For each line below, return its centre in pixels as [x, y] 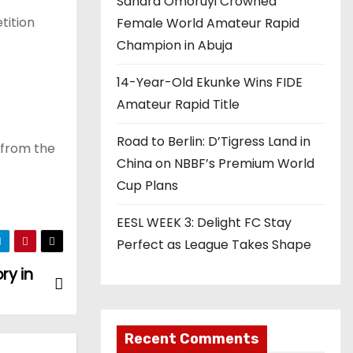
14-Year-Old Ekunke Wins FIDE [210, 82]
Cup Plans [147, 186]
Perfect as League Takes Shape [214, 245]
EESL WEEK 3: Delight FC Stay [204, 223]
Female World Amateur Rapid [208, 23]
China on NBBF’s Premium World [216, 163]
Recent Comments [192, 339]
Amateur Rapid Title [178, 104]
